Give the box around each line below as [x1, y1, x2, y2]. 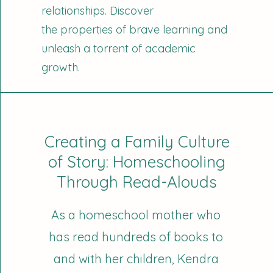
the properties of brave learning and [41, 23, 228, 37]
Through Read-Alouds [57, 172, 218, 192]
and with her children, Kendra [53, 251, 219, 266]
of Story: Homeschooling [48, 152, 226, 172]
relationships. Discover [41, 4, 154, 18]
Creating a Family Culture [44, 132, 230, 152]
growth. [41, 60, 80, 74]
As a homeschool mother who [51, 207, 221, 222]
